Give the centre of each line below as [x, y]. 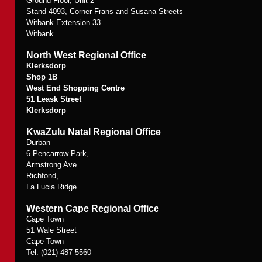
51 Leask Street [54, 99]
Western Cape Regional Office [93, 208]
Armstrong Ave [51, 165]
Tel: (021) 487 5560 [59, 252]
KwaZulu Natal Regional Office [94, 132]
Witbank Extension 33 [63, 23]
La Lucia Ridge [51, 187]
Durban [38, 142]
